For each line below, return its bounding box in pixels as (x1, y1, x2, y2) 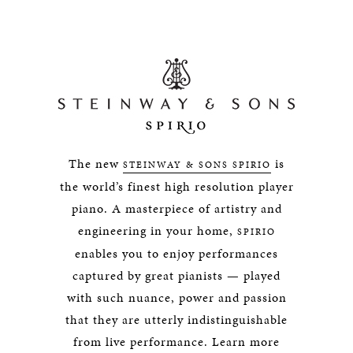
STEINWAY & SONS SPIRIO (123, 158, 271, 171)
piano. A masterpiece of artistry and (71, 199, 282, 217)
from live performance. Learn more (73, 333, 280, 351)
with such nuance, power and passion (66, 288, 287, 307)
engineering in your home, (77, 221, 237, 240)
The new (69, 154, 123, 173)
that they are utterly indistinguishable (65, 310, 288, 329)
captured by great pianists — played (72, 266, 281, 284)
